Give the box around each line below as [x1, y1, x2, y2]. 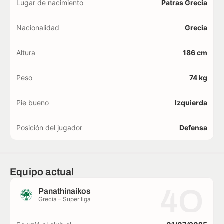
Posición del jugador [16, 123, 82, 132]
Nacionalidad [16, 23, 59, 32]
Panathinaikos [38, 187, 91, 196]
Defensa [179, 123, 207, 132]
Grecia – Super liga [38, 195, 91, 203]
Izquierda [175, 98, 207, 107]
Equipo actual [10, 166, 74, 178]
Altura [16, 48, 35, 57]
